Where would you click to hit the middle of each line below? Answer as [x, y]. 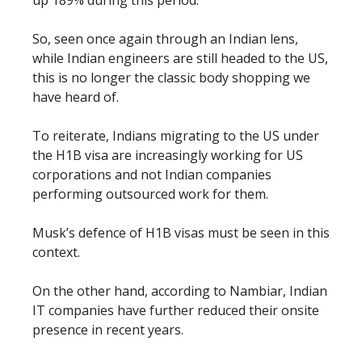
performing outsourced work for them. [152, 194]
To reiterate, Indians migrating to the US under [176, 135]
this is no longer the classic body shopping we [171, 77]
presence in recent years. [108, 329]
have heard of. [77, 97]
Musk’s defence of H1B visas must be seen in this [181, 232]
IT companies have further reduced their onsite [176, 310]
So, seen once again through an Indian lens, [165, 38]
